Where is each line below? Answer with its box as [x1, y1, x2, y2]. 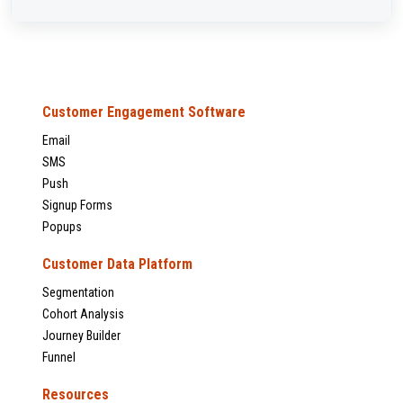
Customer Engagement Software [42, 103, 246, 121]
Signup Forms [42, 198, 112, 213]
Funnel [42, 350, 76, 365]
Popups [42, 219, 82, 235]
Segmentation [42, 285, 114, 300]
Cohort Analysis [42, 307, 124, 322]
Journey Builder [42, 328, 121, 344]
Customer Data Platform [42, 255, 193, 273]
